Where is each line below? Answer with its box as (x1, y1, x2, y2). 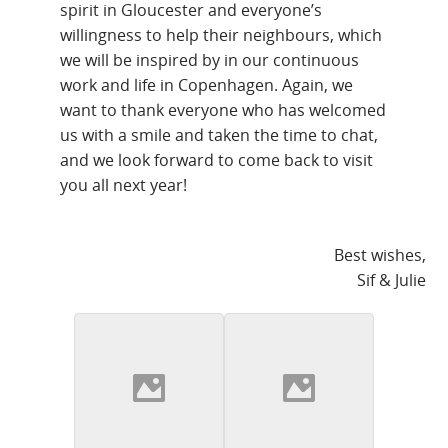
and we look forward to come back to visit (60, 148, 374, 171)
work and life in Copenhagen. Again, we (60, 73, 354, 96)
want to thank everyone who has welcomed (60, 98, 387, 121)
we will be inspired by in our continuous (60, 48, 360, 71)
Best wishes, (333, 243, 426, 266)
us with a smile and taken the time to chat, (60, 123, 379, 146)
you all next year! (60, 173, 188, 196)
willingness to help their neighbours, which (60, 23, 383, 46)
